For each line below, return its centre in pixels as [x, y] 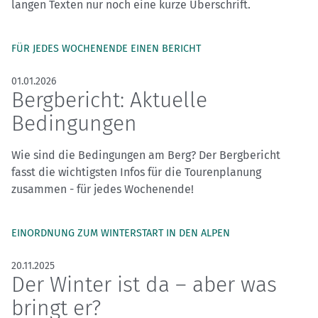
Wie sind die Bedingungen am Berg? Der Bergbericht [146, 155]
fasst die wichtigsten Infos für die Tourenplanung [136, 172]
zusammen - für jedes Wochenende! [103, 190]
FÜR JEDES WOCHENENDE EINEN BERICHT [106, 49]
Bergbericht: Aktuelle [109, 100]
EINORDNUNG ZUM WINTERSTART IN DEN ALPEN [121, 234]
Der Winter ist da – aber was [144, 285]
